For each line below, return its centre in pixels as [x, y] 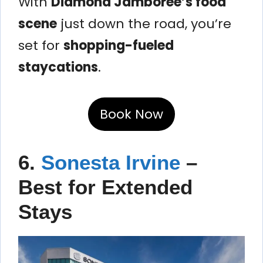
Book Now [131, 114]
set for [41, 45]
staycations [58, 67]
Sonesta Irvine [114, 162]
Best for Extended [105, 187]
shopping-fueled [119, 45]
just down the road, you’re [144, 23]
